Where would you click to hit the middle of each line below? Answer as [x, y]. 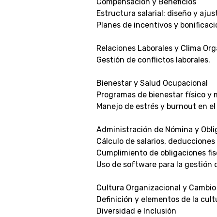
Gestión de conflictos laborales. [153, 60]
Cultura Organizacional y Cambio [156, 188]
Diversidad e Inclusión [136, 211]
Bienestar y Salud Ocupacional [152, 83]
